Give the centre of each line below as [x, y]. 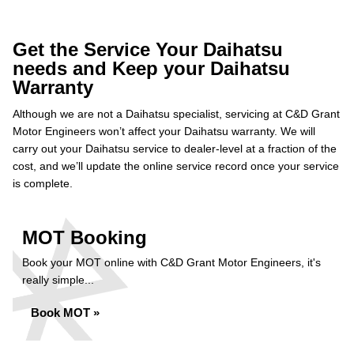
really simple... [58, 280]
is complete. [43, 183]
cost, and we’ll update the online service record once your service [176, 166]
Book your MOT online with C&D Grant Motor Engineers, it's [171, 262]
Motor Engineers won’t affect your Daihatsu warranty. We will [164, 131]
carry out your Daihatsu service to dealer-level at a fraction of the [175, 149]
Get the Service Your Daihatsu [148, 49]
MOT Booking [85, 237]
